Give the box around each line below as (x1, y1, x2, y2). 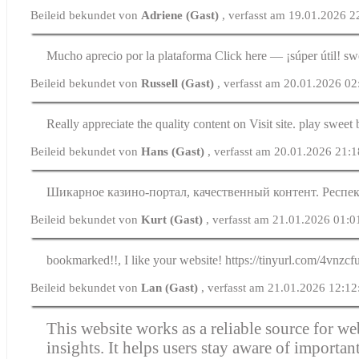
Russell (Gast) (141, 76, 218, 90)
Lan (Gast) (141, 280, 202, 294)
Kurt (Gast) (141, 212, 207, 226)
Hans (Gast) (141, 144, 208, 158)
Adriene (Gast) (141, 8, 223, 22)
